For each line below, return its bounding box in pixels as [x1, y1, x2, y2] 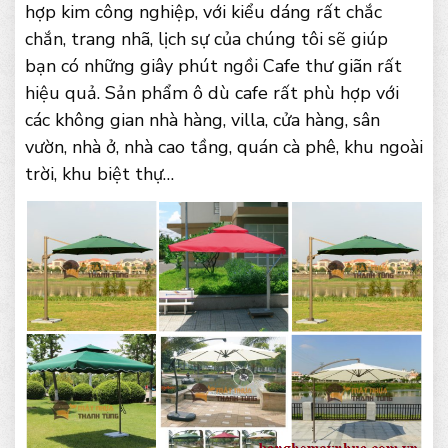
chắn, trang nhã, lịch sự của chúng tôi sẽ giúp [25, 27, 388, 51]
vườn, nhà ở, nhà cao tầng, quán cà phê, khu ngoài [25, 135, 423, 159]
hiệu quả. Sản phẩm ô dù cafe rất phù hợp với [25, 81, 399, 105]
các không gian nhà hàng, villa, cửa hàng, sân [25, 108, 380, 132]
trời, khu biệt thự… [25, 162, 174, 186]
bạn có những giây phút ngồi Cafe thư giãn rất [25, 54, 402, 78]
